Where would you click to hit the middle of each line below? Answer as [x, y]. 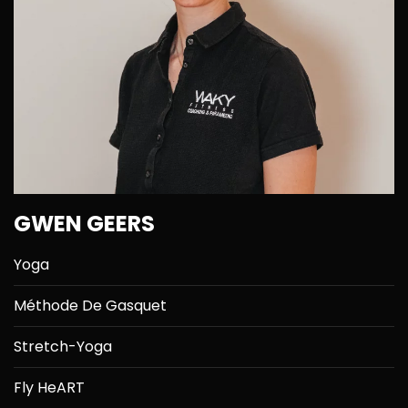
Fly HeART [49, 388]
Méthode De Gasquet [90, 306]
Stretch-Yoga [63, 347]
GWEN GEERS [84, 224]
